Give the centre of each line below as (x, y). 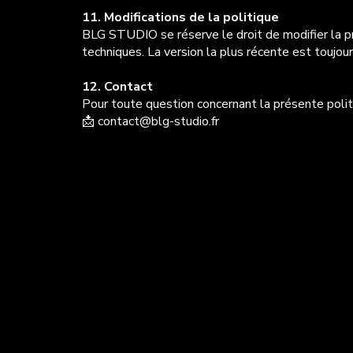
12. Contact (117, 87)
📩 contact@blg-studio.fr (150, 122)
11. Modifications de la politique (180, 18)
